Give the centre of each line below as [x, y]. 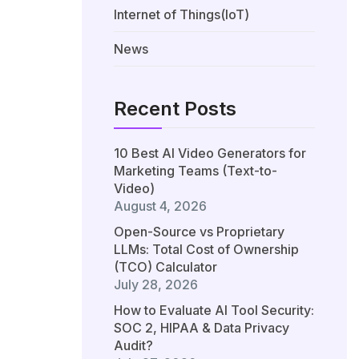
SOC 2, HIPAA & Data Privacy [202, 328]
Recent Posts [175, 109]
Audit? [133, 346]
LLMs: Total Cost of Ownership [206, 250]
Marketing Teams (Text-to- [196, 171]
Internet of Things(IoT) [182, 15]
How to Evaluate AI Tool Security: [214, 311]
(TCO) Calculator [165, 267]
